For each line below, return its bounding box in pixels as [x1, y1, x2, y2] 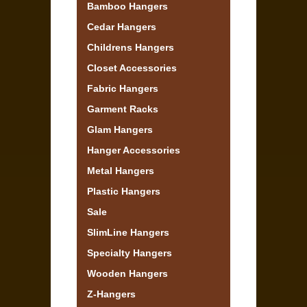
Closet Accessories [87, 62, 177, 74]
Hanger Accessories [87, 145, 180, 156]
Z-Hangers [87, 288, 136, 300]
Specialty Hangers [87, 247, 172, 259]
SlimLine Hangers [87, 227, 169, 238]
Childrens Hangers [87, 42, 174, 53]
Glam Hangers [87, 124, 153, 136]
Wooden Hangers [87, 268, 168, 280]
